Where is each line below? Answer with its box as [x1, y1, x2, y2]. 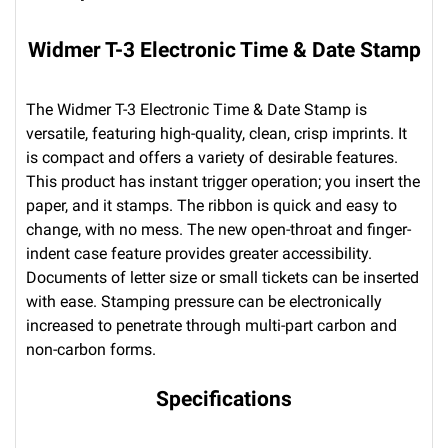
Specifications [156, 387, 292, 411]
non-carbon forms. [26, 340, 156, 359]
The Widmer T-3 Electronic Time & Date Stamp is [26, 100, 367, 119]
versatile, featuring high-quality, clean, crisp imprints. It [26, 124, 407, 143]
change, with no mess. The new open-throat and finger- [26, 220, 411, 239]
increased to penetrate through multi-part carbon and [26, 316, 397, 335]
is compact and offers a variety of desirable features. [26, 148, 398, 167]
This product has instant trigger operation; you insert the [26, 172, 420, 191]
